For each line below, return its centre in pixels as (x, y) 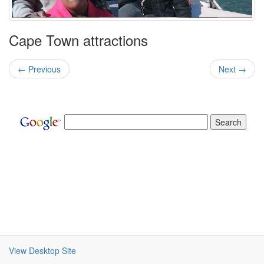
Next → (232, 69)
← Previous (39, 69)
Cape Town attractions (78, 40)
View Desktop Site (42, 250)
